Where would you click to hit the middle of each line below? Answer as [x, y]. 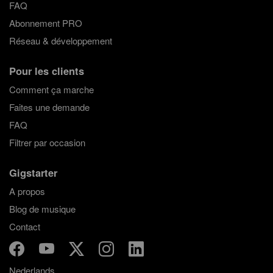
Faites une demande [49, 107]
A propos [27, 191]
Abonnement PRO [45, 23]
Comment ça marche [51, 89]
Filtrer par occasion [47, 142]
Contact [24, 226]
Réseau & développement [60, 41]
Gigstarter [33, 172]
